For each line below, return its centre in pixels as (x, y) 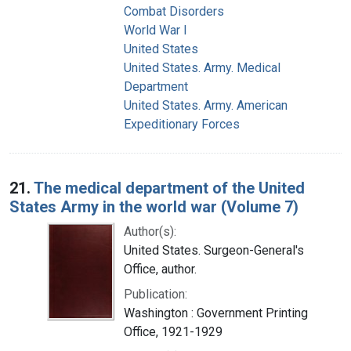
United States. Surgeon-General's (214, 250)
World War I (156, 30)
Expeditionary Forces (182, 124)
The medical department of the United (169, 188)
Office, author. (160, 269)
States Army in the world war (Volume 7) (154, 206)
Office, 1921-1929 (173, 331)
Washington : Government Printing (216, 313)
